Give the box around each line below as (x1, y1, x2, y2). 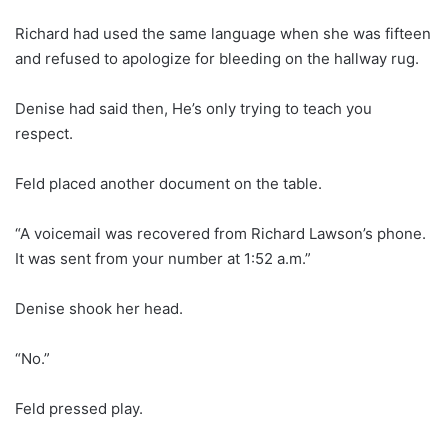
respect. (15, 123, 73, 143)
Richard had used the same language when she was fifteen (15, 23, 431, 43)
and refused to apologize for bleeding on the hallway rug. (15, 48, 419, 68)
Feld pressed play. (15, 398, 143, 418)
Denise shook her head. (15, 298, 183, 318)
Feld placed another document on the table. (15, 173, 322, 193)
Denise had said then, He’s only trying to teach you (15, 98, 372, 118)
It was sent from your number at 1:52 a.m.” (15, 248, 311, 268)
